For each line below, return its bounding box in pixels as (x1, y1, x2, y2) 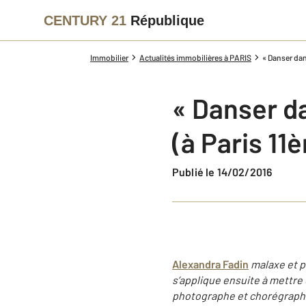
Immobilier (90, 53, 128, 62)
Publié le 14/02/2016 (179, 165, 273, 178)
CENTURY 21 (44, 12, 126, 28)
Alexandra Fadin (172, 258, 249, 270)
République (130, 12, 204, 28)
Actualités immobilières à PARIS (139, 53, 251, 62)
